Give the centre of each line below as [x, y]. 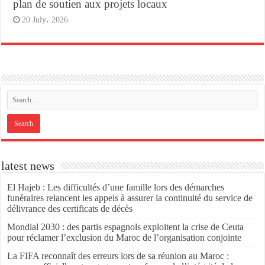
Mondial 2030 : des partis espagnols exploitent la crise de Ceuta [126, 227]
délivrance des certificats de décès [70, 208]
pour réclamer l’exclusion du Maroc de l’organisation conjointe [125, 237]
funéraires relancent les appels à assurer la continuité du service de [130, 198]
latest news [28, 165]
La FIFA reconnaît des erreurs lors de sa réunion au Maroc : [118, 256]
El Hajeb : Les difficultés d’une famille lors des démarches [116, 187]
